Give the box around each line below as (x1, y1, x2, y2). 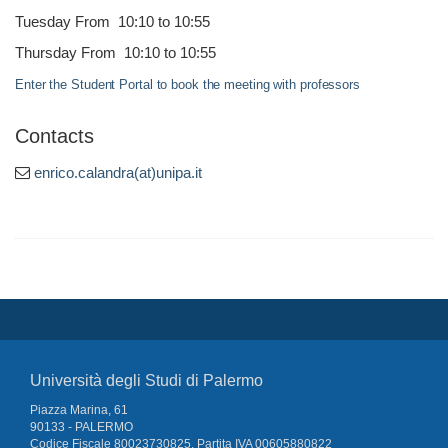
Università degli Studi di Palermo (30, 371, 263, 389)
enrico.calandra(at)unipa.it (34, 163, 202, 181)
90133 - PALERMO (30, 419, 133, 434)
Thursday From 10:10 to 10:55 (15, 43, 216, 61)
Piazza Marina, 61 (30, 402, 128, 417)
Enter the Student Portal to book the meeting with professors (15, 76, 360, 92)
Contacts (15, 124, 94, 147)
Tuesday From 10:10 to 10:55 (15, 12, 210, 30)
